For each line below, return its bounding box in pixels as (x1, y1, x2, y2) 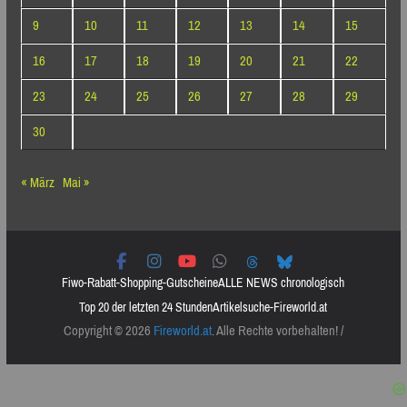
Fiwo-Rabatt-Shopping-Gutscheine (62, 272, 219, 295)
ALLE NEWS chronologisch (218, 272, 345, 295)
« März (20, 170, 55, 196)
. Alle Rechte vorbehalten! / (211, 318, 343, 344)
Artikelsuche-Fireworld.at (213, 296, 328, 320)
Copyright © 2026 (63, 318, 154, 344)
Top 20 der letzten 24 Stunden (79, 296, 213, 320)
